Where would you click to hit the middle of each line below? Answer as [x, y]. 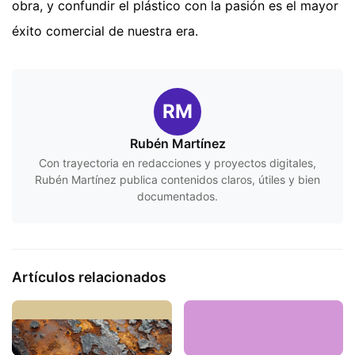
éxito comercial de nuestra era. [105, 31]
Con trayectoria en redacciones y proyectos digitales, [177, 163]
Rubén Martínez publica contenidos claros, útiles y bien [177, 180]
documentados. [177, 197]
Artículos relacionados [89, 277]
